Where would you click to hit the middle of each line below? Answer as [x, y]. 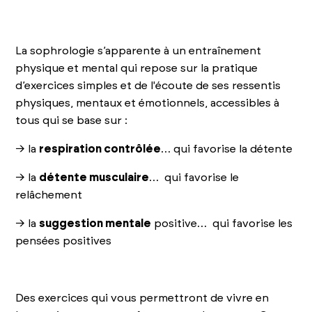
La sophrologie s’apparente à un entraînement [139, 50]
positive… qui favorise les [222, 223]
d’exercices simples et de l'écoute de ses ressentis [148, 85]
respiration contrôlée [100, 149]
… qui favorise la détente [227, 149]
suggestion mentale [95, 223]
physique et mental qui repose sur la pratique [137, 68]
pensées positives [64, 241]
